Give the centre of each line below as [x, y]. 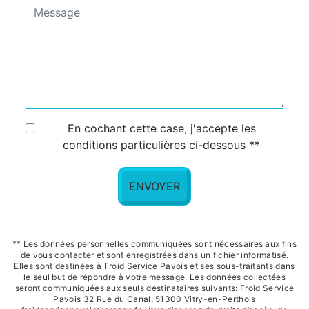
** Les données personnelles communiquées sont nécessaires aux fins [154, 243]
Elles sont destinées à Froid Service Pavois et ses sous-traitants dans [154, 266]
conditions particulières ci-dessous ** [161, 144]
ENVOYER [154, 186]
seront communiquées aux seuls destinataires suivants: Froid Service [154, 288]
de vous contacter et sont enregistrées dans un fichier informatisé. [154, 255]
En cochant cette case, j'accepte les [161, 128]
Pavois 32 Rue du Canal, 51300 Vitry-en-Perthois [154, 299]
